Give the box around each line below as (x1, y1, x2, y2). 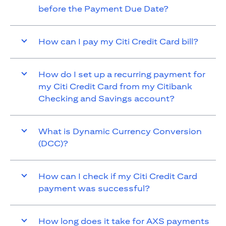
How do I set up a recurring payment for (38, 70, 205, 80)
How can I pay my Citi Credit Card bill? (38, 37, 198, 47)
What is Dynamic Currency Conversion (38, 127, 202, 137)
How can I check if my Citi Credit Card (38, 172, 197, 182)
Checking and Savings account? (38, 94, 175, 104)
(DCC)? (38, 139, 68, 149)
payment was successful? (38, 184, 150, 194)
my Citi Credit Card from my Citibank (38, 82, 192, 92)
